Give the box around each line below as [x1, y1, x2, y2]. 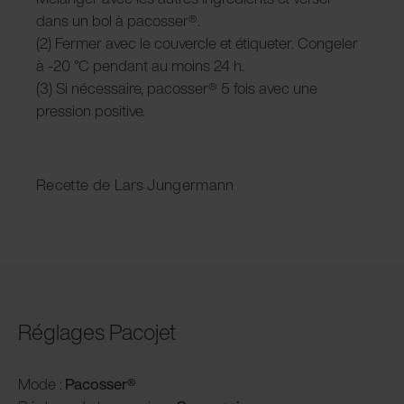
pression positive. [36, 98, 145, 122]
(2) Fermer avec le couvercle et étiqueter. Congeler [36, 31, 358, 54]
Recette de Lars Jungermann [36, 172, 234, 196]
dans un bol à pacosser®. [36, 8, 200, 32]
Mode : [18, 372, 62, 395]
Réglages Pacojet [18, 315, 176, 348]
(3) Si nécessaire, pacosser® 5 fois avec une [36, 76, 317, 99]
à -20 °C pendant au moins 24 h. [36, 53, 244, 77]
